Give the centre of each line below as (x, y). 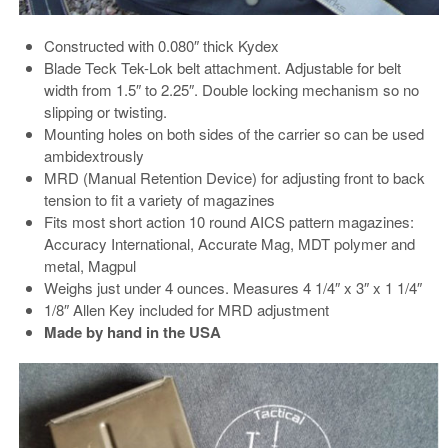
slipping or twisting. (105, 111)
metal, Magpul (90, 265)
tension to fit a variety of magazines (159, 199)
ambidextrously (94, 155)
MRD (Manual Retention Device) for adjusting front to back (234, 177)
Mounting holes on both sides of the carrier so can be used (234, 133)
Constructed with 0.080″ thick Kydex (161, 45)
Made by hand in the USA (132, 331)
